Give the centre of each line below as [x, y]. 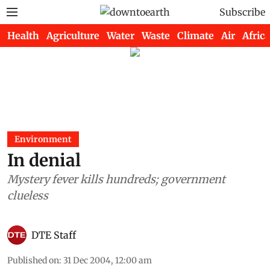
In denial [44, 160]
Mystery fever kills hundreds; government [116, 179]
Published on [33, 260]
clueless [28, 196]
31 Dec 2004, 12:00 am [108, 260]
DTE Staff [54, 235]
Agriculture [73, 36]
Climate [196, 36]
